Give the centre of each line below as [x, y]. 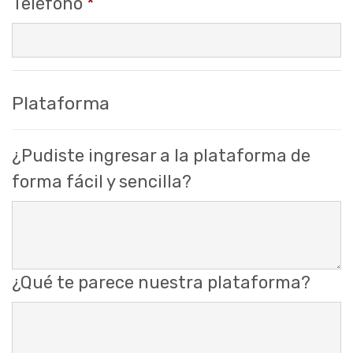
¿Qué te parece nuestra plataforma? [161, 282]
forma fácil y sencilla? [102, 182]
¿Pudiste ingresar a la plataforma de [161, 156]
